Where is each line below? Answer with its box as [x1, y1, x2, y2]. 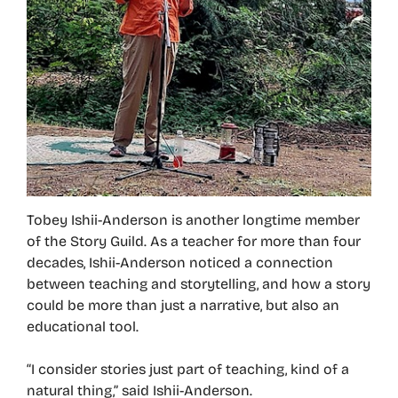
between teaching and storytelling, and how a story [27, 275, 370, 292]
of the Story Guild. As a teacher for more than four [27, 233, 361, 250]
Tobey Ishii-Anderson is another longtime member [27, 211, 360, 228]
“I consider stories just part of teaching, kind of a [27, 361, 349, 378]
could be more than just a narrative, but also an [27, 297, 339, 314]
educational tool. [27, 318, 139, 335]
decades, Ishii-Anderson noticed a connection [27, 254, 333, 271]
